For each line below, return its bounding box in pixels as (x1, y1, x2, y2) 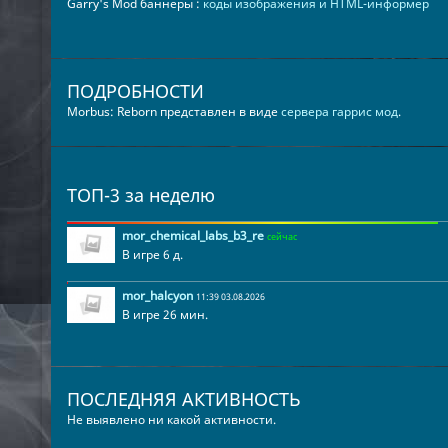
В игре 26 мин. (121, 306, 208, 323)
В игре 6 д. (121, 246, 183, 263)
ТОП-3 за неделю (66, 183, 215, 207)
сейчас (266, 230, 297, 243)
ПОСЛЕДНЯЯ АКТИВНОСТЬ (66, 387, 301, 411)
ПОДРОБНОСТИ (66, 79, 204, 103)
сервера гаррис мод (280, 103, 398, 120)
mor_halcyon (121, 287, 193, 304)
